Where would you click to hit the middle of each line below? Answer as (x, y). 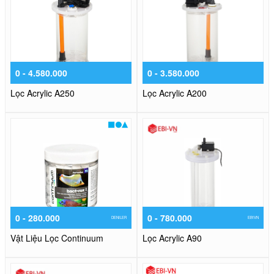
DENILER (119, 218)
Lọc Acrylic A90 (172, 238)
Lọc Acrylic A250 (43, 93)
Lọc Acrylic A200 (175, 93)
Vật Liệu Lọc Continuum (57, 238)
